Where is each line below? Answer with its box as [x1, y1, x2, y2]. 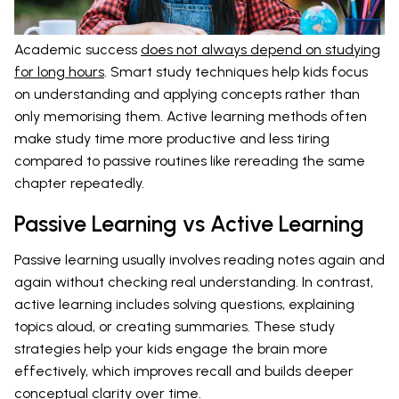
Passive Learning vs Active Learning [14, 209, 364, 237]
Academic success [14, 40, 141, 58]
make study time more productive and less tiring [14, 129, 330, 147]
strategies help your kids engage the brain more [14, 339, 328, 357]
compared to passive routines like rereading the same [14, 151, 365, 169]
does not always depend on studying [141, 40, 380, 58]
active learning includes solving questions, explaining [14, 295, 354, 313]
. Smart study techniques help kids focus [104, 62, 368, 80]
